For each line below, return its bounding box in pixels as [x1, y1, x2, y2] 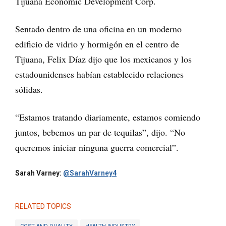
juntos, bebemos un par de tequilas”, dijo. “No [15, 126, 185, 138]
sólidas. [15, 83, 43, 95]
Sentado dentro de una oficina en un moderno [15, 22, 182, 35]
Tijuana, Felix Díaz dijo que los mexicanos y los [15, 52, 192, 65]
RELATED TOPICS [15, 202, 71, 210]
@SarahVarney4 [63, 168, 117, 177]
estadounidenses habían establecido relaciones [15, 68, 184, 80]
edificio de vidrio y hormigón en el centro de [15, 37, 179, 50]
